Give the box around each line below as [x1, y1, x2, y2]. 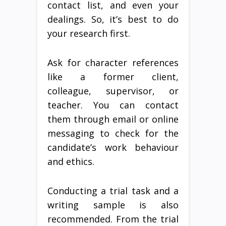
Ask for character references [47, 56, 179, 69]
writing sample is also [47, 198, 179, 211]
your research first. [47, 27, 130, 39]
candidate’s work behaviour [47, 141, 179, 153]
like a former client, [47, 70, 179, 83]
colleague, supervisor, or [47, 84, 179, 97]
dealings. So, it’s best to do [47, 13, 179, 25]
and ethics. [47, 155, 94, 167]
